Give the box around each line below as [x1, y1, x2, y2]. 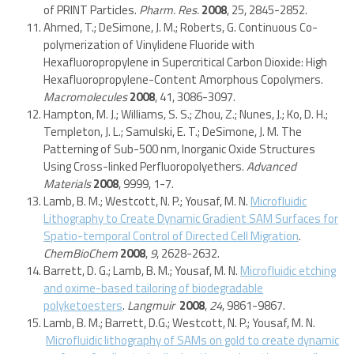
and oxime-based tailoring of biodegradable [43, 278, 263, 297]
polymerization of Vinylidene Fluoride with [43, 35, 254, 54]
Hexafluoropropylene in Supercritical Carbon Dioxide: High [43, 52, 327, 71]
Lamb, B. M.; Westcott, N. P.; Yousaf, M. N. [43, 191, 250, 210]
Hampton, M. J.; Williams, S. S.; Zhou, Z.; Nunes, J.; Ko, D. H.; [43, 104, 328, 123]
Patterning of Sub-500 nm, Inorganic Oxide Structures [43, 139, 315, 158]
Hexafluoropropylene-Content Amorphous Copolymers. [43, 70, 323, 88]
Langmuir [127, 296, 175, 314]
